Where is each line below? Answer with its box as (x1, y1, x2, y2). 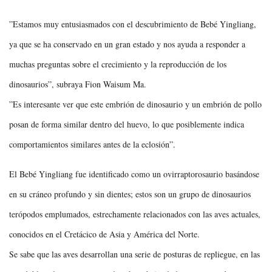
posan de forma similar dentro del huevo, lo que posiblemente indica (9, 118, 244, 130)
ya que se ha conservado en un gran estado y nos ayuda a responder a (9, 38, 245, 50)
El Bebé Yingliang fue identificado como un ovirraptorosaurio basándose (9, 168, 259, 180)
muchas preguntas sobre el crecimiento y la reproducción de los (9, 58, 226, 70)
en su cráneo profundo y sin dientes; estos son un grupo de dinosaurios (9, 188, 251, 200)
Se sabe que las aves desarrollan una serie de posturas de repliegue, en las (9, 248, 260, 260)
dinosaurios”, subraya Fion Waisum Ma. (9, 78, 146, 90)
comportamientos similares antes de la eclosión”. (9, 138, 175, 150)
